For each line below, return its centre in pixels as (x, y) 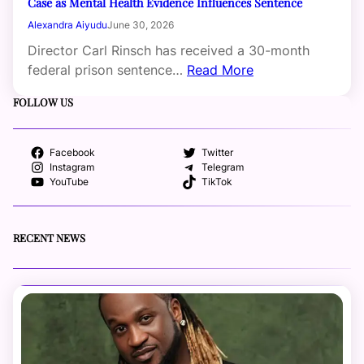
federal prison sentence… (107, 70)
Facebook (72, 153)
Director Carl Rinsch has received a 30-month (169, 51)
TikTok (217, 182)
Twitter (217, 153)
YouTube (69, 182)
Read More (220, 70)
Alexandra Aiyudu (67, 25)
